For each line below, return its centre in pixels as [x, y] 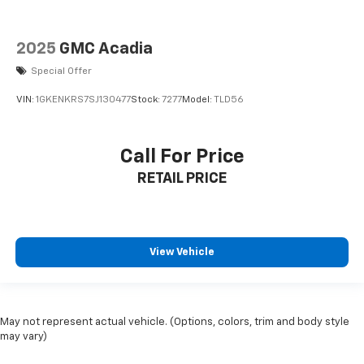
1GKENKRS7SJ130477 [83, 100]
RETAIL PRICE [182, 178]
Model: [198, 100]
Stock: [146, 100]
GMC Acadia [106, 49]
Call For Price [182, 156]
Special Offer [61, 72]
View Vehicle [182, 253]
